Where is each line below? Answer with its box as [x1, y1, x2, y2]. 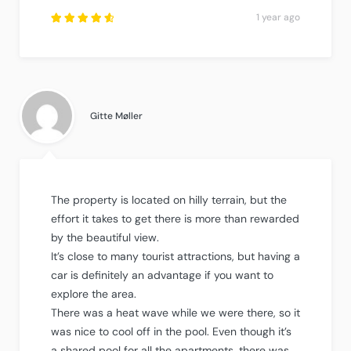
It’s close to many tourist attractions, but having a [51, 248, 300, 263]
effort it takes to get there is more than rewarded [51, 211, 299, 226]
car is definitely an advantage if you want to [51, 267, 273, 282]
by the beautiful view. [51, 230, 159, 244]
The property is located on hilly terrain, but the [51, 192, 287, 207]
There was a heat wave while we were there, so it [51, 305, 300, 320]
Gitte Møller [90, 109, 143, 122]
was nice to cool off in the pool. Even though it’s [51, 324, 291, 338]
